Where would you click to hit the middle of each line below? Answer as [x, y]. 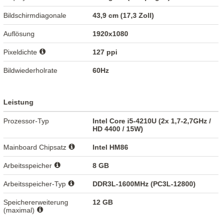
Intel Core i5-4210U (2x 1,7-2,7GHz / [152, 121]
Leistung [19, 102]
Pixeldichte [22, 52]
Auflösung [19, 33]
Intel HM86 [111, 147]
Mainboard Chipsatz [36, 147]
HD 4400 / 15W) [118, 129]
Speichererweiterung [36, 202]
